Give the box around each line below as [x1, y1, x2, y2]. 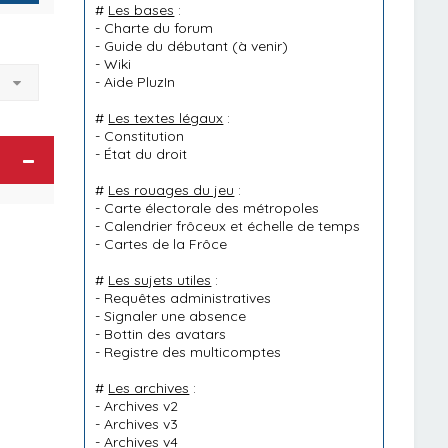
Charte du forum [104, 19, 214, 37]
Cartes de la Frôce [104, 235, 228, 253]
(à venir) [228, 37, 289, 55]
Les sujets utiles [108, 271, 212, 289]
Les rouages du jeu [108, 181, 235, 199]
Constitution [104, 127, 185, 145]
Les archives [108, 379, 190, 397]
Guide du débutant [104, 37, 229, 55]
